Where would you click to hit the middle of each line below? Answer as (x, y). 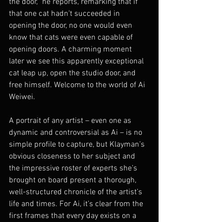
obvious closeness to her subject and (73, 156)
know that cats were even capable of (72, 37)
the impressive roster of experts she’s (74, 168)
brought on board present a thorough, (74, 180)
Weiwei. (22, 97)
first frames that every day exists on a (74, 216)
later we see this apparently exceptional (77, 61)
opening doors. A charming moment (71, 49)
